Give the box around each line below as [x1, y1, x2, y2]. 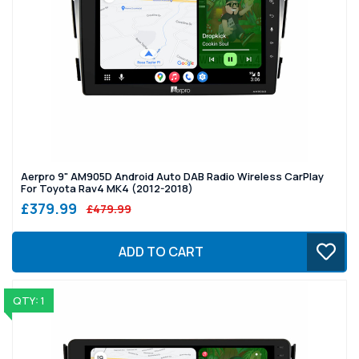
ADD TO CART [118, 243, 204, 261]
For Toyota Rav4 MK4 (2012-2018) [21, 180, 193, 196]
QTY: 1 [12, 292, 45, 308]
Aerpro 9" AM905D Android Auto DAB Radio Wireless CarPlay [21, 168, 324, 184]
